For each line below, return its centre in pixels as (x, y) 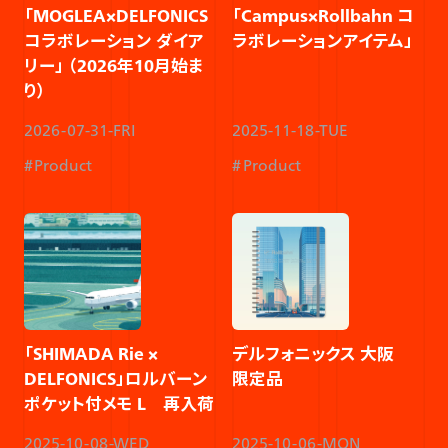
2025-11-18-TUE (290, 130)
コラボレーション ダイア (113, 41)
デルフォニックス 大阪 (322, 353)
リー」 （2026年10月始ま (113, 66)
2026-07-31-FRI (79, 130)
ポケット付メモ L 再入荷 (118, 403)
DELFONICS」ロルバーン (115, 378)
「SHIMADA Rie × (90, 353)
